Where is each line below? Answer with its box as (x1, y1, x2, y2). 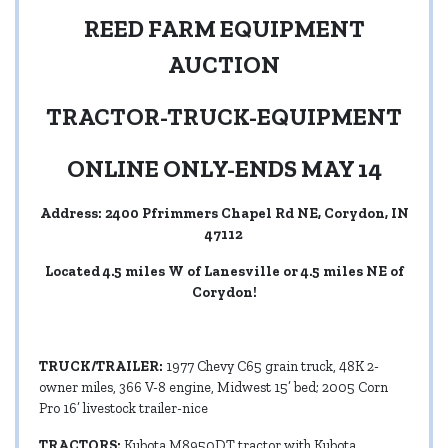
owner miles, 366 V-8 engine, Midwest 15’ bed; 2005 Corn (39, 379, 388, 397)
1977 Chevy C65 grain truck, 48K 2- (166, 358, 379, 376)
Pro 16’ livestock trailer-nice (39, 400, 208, 418)
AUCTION (168, 50, 280, 80)
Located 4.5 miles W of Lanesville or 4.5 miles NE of (44, 263, 404, 281)
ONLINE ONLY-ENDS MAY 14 (66, 154, 382, 184)
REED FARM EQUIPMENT (83, 14, 365, 44)
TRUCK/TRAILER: (39, 358, 166, 376)
